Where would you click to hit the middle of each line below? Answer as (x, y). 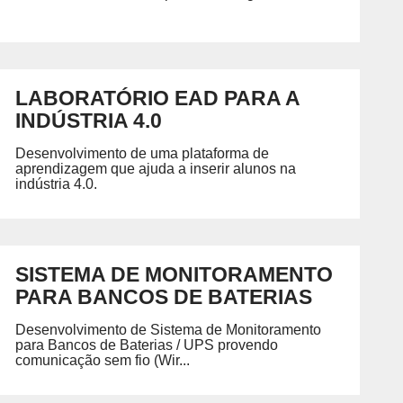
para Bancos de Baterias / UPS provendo (146, 345)
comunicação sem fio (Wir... (102, 360)
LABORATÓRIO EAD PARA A (157, 98)
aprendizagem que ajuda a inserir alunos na (155, 168)
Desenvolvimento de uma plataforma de (142, 153)
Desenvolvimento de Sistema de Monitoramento (168, 329)
